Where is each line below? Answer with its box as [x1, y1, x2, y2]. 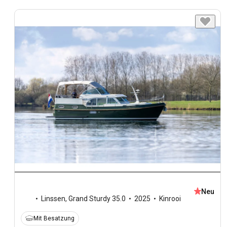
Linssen [41, 194, 65, 203]
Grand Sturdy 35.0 [68, 194, 126, 203]
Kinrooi [159, 194, 181, 203]
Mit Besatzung [33, 214, 74, 222]
